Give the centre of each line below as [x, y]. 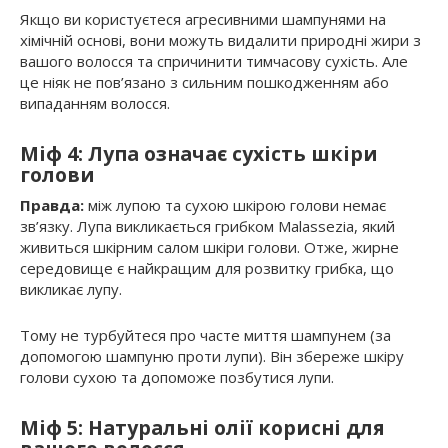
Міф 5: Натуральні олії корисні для [202, 428]
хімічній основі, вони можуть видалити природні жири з [220, 40]
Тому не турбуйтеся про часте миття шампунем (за [205, 335]
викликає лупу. [71, 289]
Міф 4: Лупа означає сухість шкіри [199, 154]
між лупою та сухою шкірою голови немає [235, 205]
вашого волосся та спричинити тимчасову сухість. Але [214, 61]
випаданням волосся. [95, 103]
